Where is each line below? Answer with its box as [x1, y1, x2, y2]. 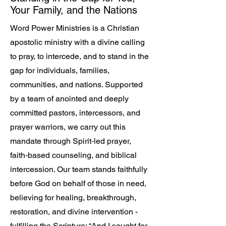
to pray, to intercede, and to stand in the [10, 51, 149, 61]
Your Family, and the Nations [10, 4, 137, 16]
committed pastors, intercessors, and [10, 108, 140, 118]
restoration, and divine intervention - [10, 207, 138, 216]
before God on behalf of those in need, [10, 179, 146, 188]
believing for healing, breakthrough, [10, 193, 136, 202]
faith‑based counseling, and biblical [10, 150, 137, 160]
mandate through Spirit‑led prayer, [10, 136, 131, 146]
